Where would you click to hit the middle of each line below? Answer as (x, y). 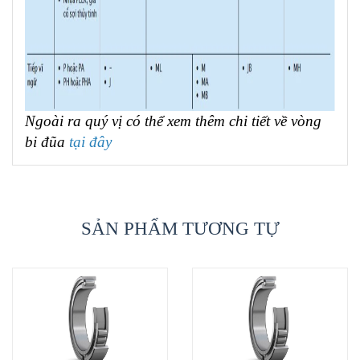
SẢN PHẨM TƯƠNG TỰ (180, 229)
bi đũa (47, 142)
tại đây (90, 142)
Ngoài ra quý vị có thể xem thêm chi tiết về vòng (173, 121)
